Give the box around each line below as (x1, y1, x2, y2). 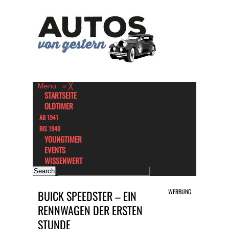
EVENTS (44, 144, 65, 155)
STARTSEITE (44, 89, 77, 101)
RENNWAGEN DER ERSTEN (38, 202, 143, 218)
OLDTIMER (44, 100, 73, 111)
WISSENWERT (44, 155, 82, 166)
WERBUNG (168, 187, 191, 196)
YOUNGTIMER (44, 133, 82, 145)
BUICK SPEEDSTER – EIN (38, 188, 136, 204)
